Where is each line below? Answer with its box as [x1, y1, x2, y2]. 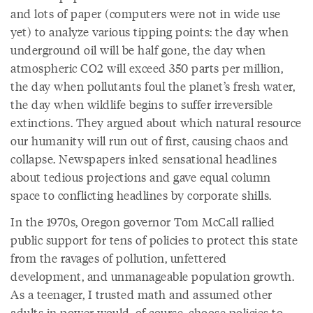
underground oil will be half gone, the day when [10, 41, 266, 58]
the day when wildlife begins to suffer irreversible [10, 96, 273, 112]
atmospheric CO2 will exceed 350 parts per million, [10, 59, 283, 76]
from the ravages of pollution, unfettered [10, 249, 227, 266]
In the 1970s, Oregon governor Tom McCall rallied [10, 213, 275, 230]
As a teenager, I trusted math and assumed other [10, 286, 272, 303]
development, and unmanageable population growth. [10, 268, 294, 284]
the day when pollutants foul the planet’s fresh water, [10, 78, 295, 94]
